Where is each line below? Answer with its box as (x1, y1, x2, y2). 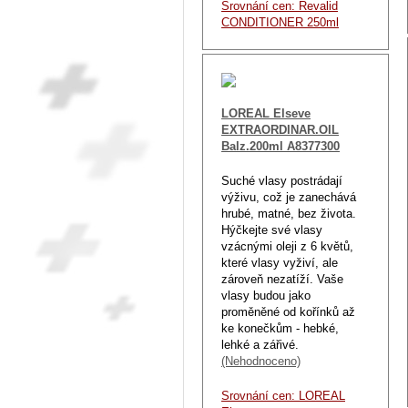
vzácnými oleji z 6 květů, (221, 239, 353, 253)
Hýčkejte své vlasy (221, 222, 322, 237)
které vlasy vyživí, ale (221, 255, 338, 270)
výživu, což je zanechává (221, 189, 356, 204)
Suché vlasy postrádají (221, 173, 342, 188)
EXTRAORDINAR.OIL (221, 122, 339, 137)
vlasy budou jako (221, 288, 311, 302)
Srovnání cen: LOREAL (221, 388, 345, 403)
